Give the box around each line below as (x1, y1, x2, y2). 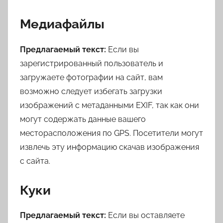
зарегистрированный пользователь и (20, 58, 163, 68)
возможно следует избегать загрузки (20, 86, 162, 96)
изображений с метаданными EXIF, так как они (20, 100, 199, 110)
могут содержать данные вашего (20, 114, 146, 124)
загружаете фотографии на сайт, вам (20, 72, 163, 82)
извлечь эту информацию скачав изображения (20, 142, 199, 152)
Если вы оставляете (108, 211, 185, 220)
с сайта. (20, 156, 50, 166)
